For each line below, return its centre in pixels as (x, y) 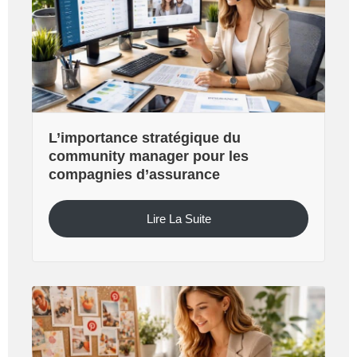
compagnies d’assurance (134, 175)
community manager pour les (149, 157)
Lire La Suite (178, 219)
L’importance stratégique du (145, 138)
